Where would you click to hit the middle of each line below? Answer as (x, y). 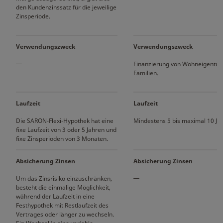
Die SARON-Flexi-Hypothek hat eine (65, 121)
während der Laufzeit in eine (55, 196)
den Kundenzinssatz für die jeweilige (66, 7)
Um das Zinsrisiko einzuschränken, (64, 178)
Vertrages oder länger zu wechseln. (65, 214)
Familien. (146, 73)
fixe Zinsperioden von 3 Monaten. (62, 139)
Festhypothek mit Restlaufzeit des (62, 205)
